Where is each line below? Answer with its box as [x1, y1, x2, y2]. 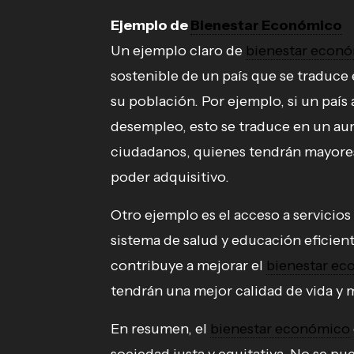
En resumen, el [111, 320, 210, 338]
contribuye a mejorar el [111, 257, 266, 275]
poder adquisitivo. [111, 168, 229, 186]
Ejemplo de [111, 17, 190, 35]
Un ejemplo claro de [111, 42, 246, 60]
